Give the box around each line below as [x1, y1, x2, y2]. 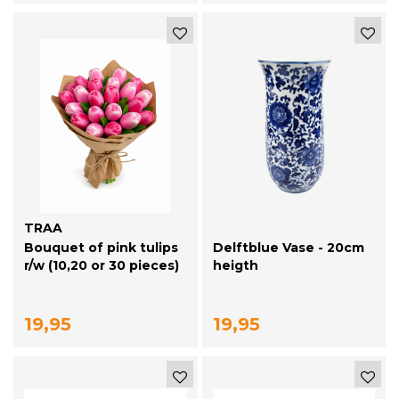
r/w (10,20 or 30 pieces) [24, 257, 179, 274]
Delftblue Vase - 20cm [212, 240, 364, 256]
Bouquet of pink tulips [24, 240, 178, 256]
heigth [212, 257, 258, 274]
